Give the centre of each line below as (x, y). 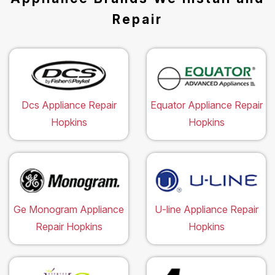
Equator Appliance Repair (206, 105)
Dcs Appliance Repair (69, 105)
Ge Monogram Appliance (69, 209)
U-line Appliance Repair (206, 209)
